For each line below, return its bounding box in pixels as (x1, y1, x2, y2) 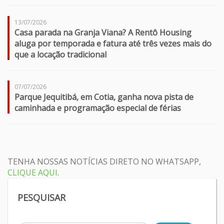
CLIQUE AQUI (7, 167, 57, 178)
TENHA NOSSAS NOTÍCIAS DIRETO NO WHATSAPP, (7, 156, 201, 167)
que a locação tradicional (14, 49, 106, 60)
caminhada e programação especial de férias (14, 102, 181, 114)
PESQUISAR (17, 191, 65, 204)
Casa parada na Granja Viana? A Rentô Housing (14, 27, 191, 38)
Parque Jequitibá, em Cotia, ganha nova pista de (14, 91, 193, 103)
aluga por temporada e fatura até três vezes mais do (14, 38, 211, 49)
